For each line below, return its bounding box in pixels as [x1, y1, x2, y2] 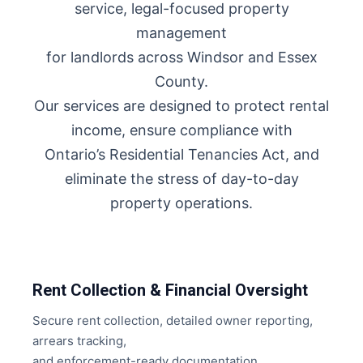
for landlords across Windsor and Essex [45, 49, 318, 66]
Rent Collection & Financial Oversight [32, 280, 308, 300]
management [136, 24, 227, 41]
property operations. [110, 194, 253, 211]
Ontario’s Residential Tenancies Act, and [44, 146, 319, 163]
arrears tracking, [32, 333, 126, 348]
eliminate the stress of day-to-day [64, 170, 299, 187]
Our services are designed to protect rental [34, 97, 329, 114]
